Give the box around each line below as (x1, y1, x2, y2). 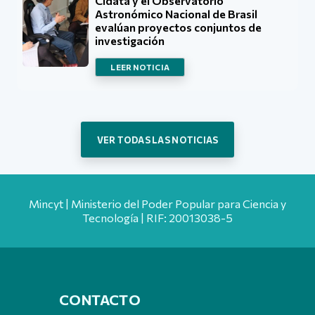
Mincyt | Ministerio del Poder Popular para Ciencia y (29, 196, 286, 210)
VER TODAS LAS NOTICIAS (96, 134, 219, 146)
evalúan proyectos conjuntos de (95, 20, 262, 34)
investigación (95, 33, 165, 47)
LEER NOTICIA (110, 62, 170, 72)
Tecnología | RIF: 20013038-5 (82, 210, 233, 224)
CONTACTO (59, 290, 141, 308)
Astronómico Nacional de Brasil (95, 6, 258, 20)
